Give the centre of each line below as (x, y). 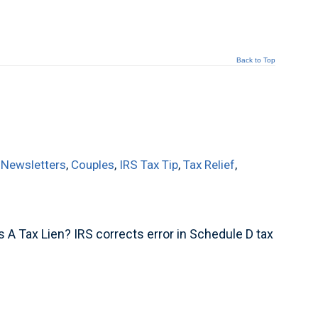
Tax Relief (209, 165)
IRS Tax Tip (149, 165)
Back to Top (256, 60)
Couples (93, 165)
